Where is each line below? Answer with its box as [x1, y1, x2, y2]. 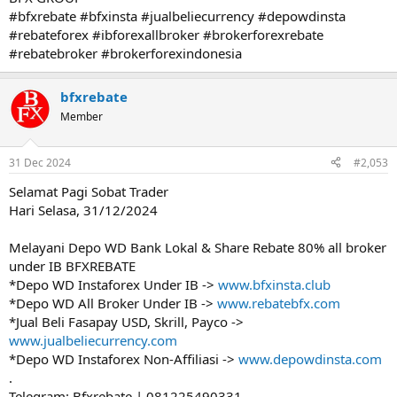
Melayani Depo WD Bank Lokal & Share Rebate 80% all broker [9, 237, 386, 256]
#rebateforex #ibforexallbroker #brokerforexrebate [9, 26, 323, 43]
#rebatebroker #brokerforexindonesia [9, 44, 242, 62]
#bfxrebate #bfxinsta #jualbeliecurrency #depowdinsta [9, 7, 346, 25]
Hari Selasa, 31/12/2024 [9, 200, 158, 219]
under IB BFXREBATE [9, 256, 136, 275]
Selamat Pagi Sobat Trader [9, 182, 168, 200]
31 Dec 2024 [9, 154, 71, 170]
